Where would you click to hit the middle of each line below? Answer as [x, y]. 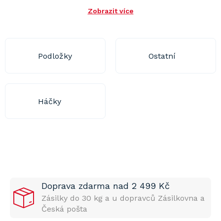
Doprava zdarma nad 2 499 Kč [106, 186]
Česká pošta [64, 209]
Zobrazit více [110, 11]
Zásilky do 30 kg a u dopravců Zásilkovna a [123, 198]
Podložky [55, 56]
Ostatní [162, 56]
